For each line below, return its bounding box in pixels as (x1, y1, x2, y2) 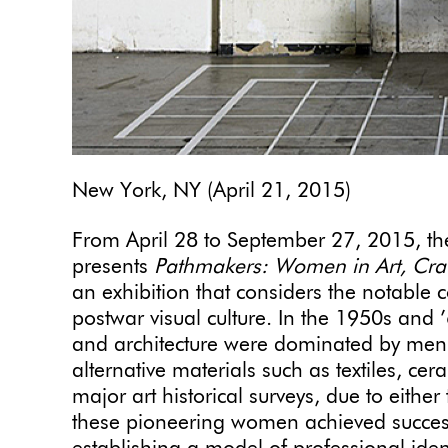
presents (72, 257, 154, 279)
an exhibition (72, 283, 190, 305)
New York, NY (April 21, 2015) (72, 181, 351, 203)
